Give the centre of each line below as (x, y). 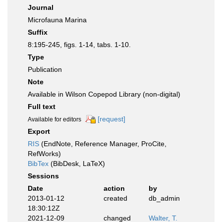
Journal (41, 7)
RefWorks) (44, 154)
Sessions (43, 176)
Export (39, 132)
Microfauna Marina (57, 20)
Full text (42, 107)
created (115, 198)
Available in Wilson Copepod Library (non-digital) (104, 94)
